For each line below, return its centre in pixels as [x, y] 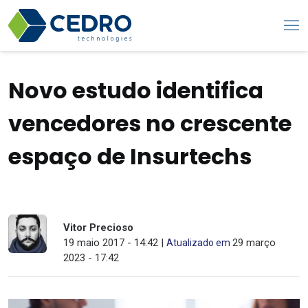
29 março [254, 243]
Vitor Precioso [98, 228]
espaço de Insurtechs [130, 156]
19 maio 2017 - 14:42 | [114, 243]
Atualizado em [199, 243]
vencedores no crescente [150, 123]
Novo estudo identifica [136, 90]
